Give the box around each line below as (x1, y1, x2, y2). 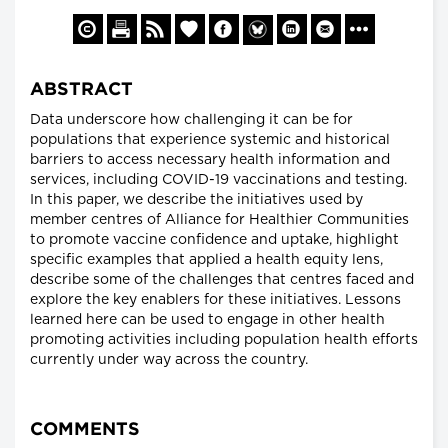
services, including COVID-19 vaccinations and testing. (30, 173, 407, 188)
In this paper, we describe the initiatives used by (30, 193, 363, 208)
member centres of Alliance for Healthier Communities (30, 213, 409, 228)
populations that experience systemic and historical (30, 133, 390, 148)
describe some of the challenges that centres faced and (30, 273, 414, 288)
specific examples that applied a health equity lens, (30, 253, 383, 268)
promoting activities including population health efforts (30, 333, 418, 348)
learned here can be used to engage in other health (30, 313, 385, 328)
